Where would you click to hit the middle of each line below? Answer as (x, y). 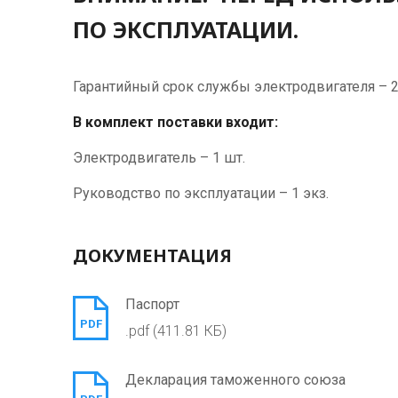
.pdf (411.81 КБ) (176, 331)
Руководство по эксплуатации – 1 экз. (201, 194)
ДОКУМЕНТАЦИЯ (152, 256)
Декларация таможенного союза (235, 380)
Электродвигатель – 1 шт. (159, 158)
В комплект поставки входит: (175, 123)
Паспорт (152, 305)
